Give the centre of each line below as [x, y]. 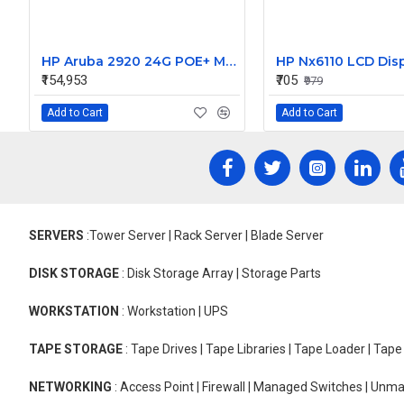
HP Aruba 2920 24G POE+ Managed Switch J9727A [231, 61]
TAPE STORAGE [76, 349]
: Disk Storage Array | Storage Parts [220, 273]
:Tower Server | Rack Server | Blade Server [204, 235]
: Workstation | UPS [174, 311]
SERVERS [56, 235]
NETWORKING [70, 387]
